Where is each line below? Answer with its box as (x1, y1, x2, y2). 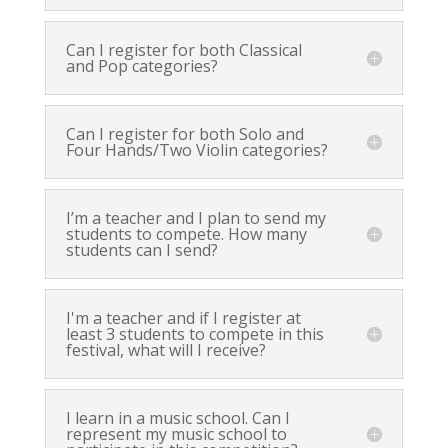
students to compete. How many (65, 223, 307, 246)
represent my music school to (65, 423, 287, 446)
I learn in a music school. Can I (65, 407, 290, 430)
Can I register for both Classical (65, 39, 302, 62)
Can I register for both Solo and (65, 123, 304, 146)
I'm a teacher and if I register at (65, 307, 301, 330)
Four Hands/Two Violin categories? (65, 139, 328, 162)
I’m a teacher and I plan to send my (65, 207, 326, 230)
